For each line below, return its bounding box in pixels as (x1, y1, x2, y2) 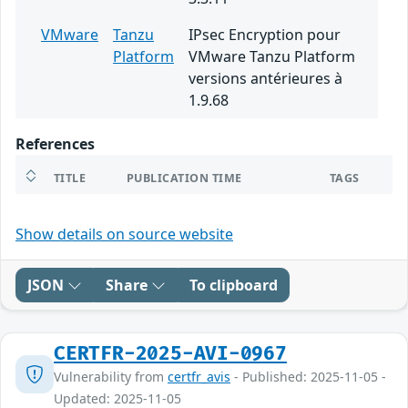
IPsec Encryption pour (189, 24, 341, 45)
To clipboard (189, 274, 278, 295)
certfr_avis (168, 367, 230, 385)
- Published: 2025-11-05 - (230, 367, 386, 385)
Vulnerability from (54, 367, 168, 385)
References (15, 133, 95, 154)
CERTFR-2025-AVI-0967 (54, 342, 287, 365)
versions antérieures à (189, 67, 342, 88)
